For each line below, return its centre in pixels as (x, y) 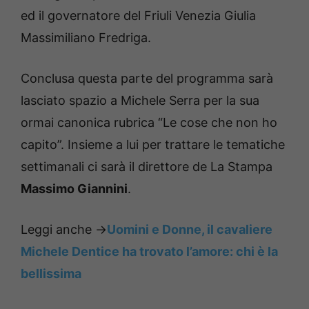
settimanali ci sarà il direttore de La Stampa (147, 166)
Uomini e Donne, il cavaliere (190, 229)
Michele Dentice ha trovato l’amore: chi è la (149, 251)
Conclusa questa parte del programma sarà (147, 78)
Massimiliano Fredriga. (86, 37)
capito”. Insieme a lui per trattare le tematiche (153, 144)
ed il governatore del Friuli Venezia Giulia (138, 15)
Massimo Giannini (74, 188)
